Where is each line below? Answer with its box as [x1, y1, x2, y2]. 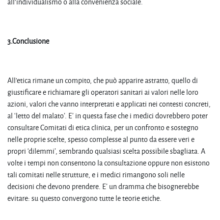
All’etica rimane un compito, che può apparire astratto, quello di [7, 75, 198, 85]
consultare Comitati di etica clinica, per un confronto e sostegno [7, 122, 198, 133]
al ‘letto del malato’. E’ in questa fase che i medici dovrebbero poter [7, 110, 208, 121]
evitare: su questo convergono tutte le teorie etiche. [7, 192, 162, 203]
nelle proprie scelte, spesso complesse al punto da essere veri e [7, 134, 194, 144]
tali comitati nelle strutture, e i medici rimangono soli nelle [7, 169, 185, 180]
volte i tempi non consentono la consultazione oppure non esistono [7, 157, 210, 168]
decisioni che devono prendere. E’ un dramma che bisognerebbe [7, 181, 199, 192]
